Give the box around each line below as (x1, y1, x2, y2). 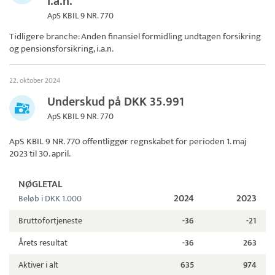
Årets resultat (18, 236, 68, 250)
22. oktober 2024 (9, 74, 60, 87)
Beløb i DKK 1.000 (18, 192, 82, 206)
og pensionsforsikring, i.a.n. (9, 41, 114, 57)
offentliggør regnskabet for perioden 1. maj (80, 134, 247, 150)
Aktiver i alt (18, 258, 58, 273)
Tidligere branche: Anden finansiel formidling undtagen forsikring (9, 29, 261, 45)
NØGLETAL (18, 176, 62, 193)
